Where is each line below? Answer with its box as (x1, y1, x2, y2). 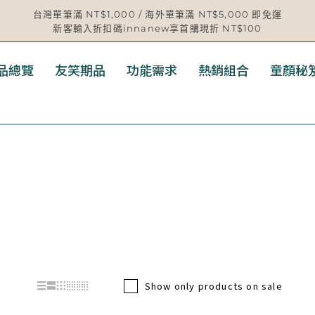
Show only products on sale (144, 279, 283, 292)
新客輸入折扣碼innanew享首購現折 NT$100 (53, 22, 262, 34)
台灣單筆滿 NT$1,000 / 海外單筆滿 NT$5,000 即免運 (33, 8, 282, 20)
